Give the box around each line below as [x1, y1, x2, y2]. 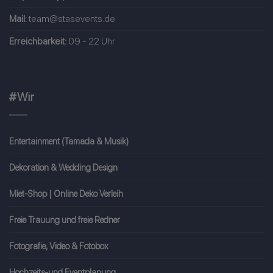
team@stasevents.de [29, 12, 115, 24]
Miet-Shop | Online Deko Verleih [9, 188, 123, 199]
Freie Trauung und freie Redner [9, 214, 120, 225]
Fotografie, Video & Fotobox [9, 240, 108, 251]
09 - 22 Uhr [66, 35, 115, 47]
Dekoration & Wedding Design [9, 161, 118, 172]
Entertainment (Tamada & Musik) [9, 135, 129, 146]
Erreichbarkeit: [9, 35, 66, 47]
